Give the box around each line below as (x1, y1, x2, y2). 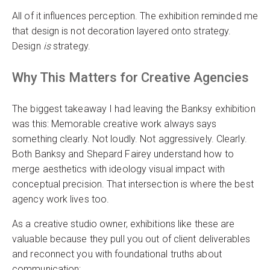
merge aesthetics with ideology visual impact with (12, 163, 225, 175)
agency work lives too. (12, 193, 110, 205)
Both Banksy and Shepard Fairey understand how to (12, 148, 234, 160)
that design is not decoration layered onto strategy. (12, 25, 231, 37)
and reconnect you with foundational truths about (12, 248, 222, 260)
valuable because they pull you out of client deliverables (12, 233, 250, 245)
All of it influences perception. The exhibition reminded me (12, 10, 258, 22)
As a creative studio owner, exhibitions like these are (12, 218, 235, 230)
